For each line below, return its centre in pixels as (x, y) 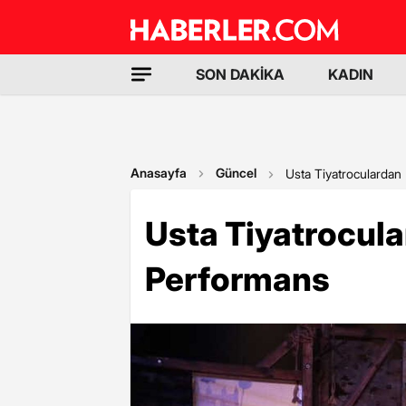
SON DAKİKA (240, 74)
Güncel (236, 173)
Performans (237, 279)
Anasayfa (159, 173)
